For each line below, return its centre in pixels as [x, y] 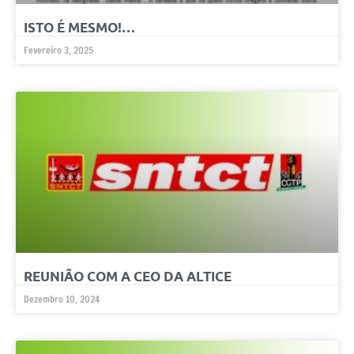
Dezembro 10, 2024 [62, 299]
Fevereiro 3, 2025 [58, 51]
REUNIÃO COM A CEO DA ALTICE [128, 277]
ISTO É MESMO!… [79, 28]
